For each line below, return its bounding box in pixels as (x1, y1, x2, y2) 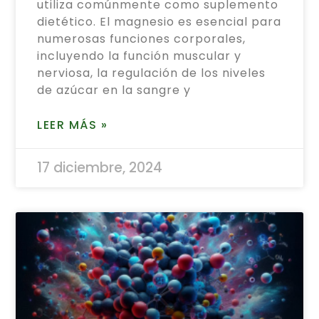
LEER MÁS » (37, 116, 108, 133)
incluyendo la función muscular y (37, 47, 242, 64)
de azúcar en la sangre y (37, 81, 192, 98)
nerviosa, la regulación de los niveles (37, 64, 266, 81)
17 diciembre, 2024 (37, 157, 163, 177)
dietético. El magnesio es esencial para (37, 13, 282, 30)
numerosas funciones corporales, (37, 30, 246, 47)
